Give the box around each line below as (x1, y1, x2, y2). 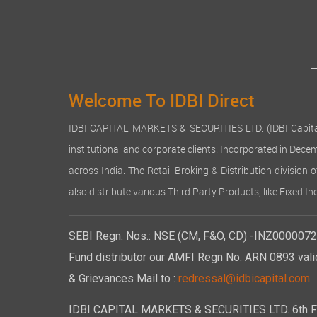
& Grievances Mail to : (69, 274, 178, 288)
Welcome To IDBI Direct (69, 91, 255, 115)
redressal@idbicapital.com (178, 274, 310, 288)
